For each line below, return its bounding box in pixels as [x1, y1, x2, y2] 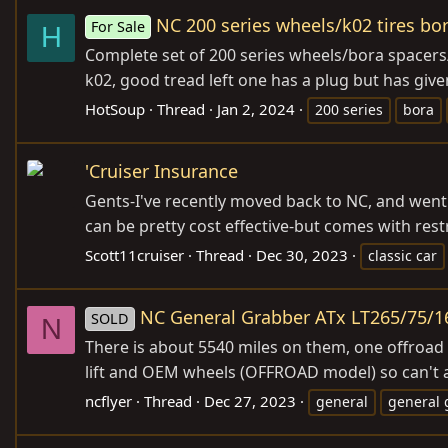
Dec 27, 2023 [204, 391, 296, 411]
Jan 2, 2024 [217, 98, 295, 119]
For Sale [91, 16, 146, 36]
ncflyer [85, 391, 132, 411]
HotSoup [85, 98, 145, 119]
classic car [368, 245, 437, 265]
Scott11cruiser [85, 244, 184, 265]
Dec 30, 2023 [256, 244, 348, 265]
